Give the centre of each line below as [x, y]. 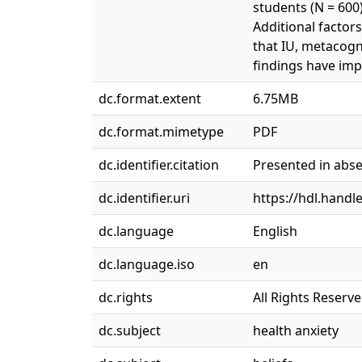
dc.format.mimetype [161, 132]
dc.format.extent [150, 99]
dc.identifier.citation [159, 165]
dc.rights [126, 297]
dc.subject [130, 330]
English [275, 231]
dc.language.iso [147, 264]
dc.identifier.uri [144, 198]
